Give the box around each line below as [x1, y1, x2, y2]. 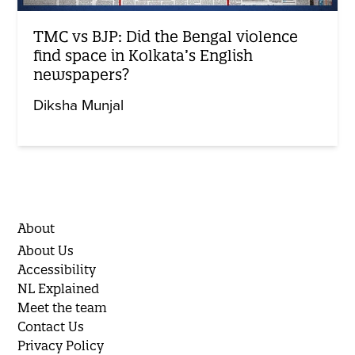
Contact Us [17, 318, 85, 334]
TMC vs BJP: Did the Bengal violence [33, 26, 299, 46]
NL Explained [17, 280, 100, 296]
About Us [17, 242, 74, 258]
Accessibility [17, 261, 97, 277]
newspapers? [33, 64, 130, 84]
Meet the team [17, 299, 108, 315]
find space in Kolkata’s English [33, 45, 254, 65]
